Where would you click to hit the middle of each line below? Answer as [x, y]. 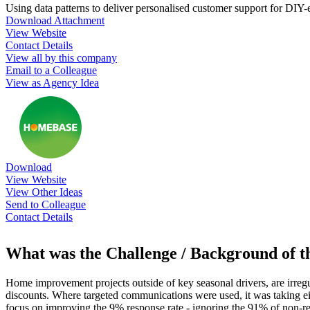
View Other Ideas [44, 192]
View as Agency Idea [52, 82]
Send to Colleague [46, 204]
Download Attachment [55, 20]
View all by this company [61, 57]
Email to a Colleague [51, 70]
